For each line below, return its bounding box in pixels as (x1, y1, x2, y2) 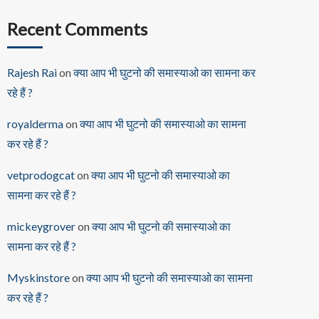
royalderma (7, 116, 63, 130)
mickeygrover (7, 219, 75, 233)
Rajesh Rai (7, 65, 57, 79)
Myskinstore (7, 270, 70, 284)
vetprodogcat (7, 167, 75, 182)
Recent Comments (7, 18, 147, 39)
